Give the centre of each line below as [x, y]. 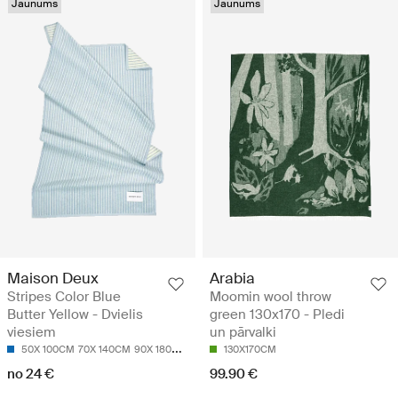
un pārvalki [243, 332]
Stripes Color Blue [64, 296]
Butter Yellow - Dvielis [75, 314]
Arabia [232, 278]
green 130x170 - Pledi [277, 314]
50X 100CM [48, 349]
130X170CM [250, 349]
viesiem [31, 332]
